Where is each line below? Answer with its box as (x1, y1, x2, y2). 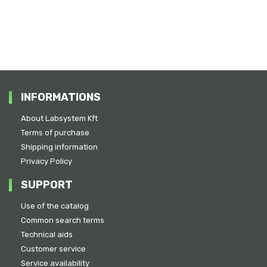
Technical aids (21, 230, 73, 239)
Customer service (21, 244, 86, 253)
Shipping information (21, 142, 98, 151)
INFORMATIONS (21, 91, 101, 104)
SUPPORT (21, 178, 73, 191)
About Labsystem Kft (21, 114, 98, 123)
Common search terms (21, 216, 104, 225)
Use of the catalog (21, 201, 89, 210)
